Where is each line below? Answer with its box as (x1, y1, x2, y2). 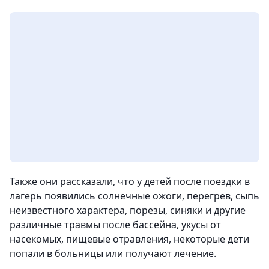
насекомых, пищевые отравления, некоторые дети (10, 232, 249, 246)
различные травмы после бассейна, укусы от (10, 218, 221, 231)
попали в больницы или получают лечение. (10, 247, 216, 260)
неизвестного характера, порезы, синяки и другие (10, 204, 246, 217)
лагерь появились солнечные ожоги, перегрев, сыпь (10, 189, 259, 202)
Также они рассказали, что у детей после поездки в (10, 175, 250, 188)
